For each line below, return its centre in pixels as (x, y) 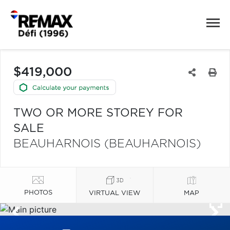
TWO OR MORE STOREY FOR (98, 113)
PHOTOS (38, 193)
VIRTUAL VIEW (115, 193)
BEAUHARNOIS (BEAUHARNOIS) (107, 144)
